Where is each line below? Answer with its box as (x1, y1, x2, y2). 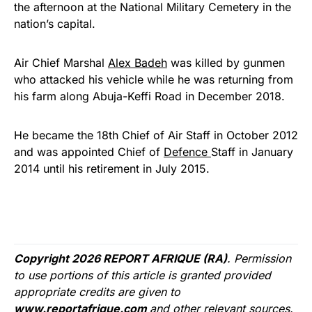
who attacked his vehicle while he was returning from (14, 72, 293, 87)
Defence (164, 145, 211, 159)
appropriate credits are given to (14, 285, 180, 299)
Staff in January (211, 145, 293, 159)
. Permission (227, 251, 291, 266)
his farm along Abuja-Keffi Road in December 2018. (14, 89, 285, 104)
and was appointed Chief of (14, 145, 164, 159)
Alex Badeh (108, 56, 167, 70)
